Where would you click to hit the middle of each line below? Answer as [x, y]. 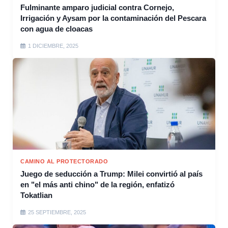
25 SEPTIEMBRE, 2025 [57, 212]
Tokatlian [36, 195]
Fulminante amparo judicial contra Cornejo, [97, 8]
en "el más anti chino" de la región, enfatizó [97, 185]
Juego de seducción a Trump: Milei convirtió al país [111, 174]
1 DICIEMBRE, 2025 [53, 46]
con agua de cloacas [56, 29]
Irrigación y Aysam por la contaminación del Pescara [113, 18]
